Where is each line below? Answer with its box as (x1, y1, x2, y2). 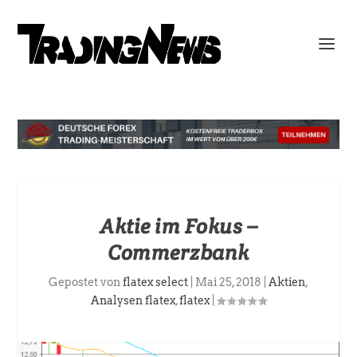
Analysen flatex (91, 294, 175, 308)
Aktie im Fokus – (100, 213, 257, 240)
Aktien (269, 276, 305, 289)
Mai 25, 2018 (195, 276, 261, 289)
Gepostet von (49, 276, 123, 289)
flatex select (123, 276, 188, 289)
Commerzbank (108, 239, 249, 266)
